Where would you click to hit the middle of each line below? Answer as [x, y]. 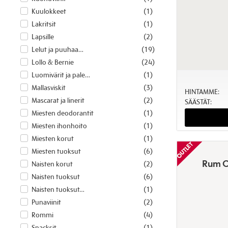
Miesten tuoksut [56, 151]
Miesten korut [52, 139]
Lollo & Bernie [52, 62]
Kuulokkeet [49, 11]
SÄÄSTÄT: [198, 102]
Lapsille [42, 37]
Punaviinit [46, 202]
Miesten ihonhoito [59, 126]
